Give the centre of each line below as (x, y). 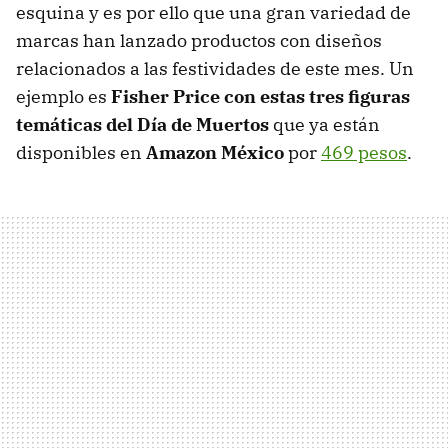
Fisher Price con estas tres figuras (260, 97)
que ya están (324, 125)
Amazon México (215, 153)
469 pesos (364, 153)
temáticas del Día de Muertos (142, 125)
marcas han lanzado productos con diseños (199, 41)
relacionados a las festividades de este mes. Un (215, 69)
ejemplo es (63, 97)
